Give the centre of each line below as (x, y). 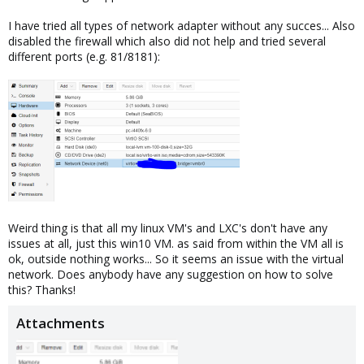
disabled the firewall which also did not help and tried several (167, 41)
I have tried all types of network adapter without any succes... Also (182, 26)
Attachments (61, 323)
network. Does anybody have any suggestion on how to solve (171, 274)
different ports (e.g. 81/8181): (84, 56)
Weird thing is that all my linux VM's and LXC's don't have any (168, 228)
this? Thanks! (42, 290)
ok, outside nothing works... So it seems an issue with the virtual (176, 259)
